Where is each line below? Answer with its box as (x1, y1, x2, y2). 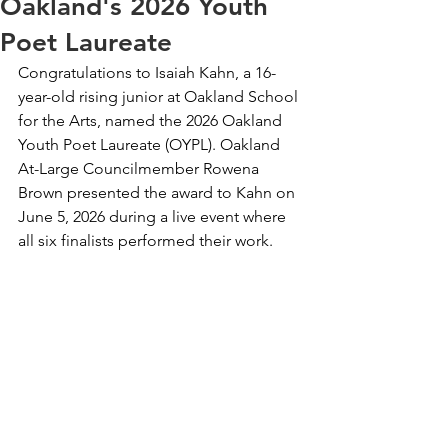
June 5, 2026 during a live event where (18, 207, 290, 226)
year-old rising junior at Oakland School (18, 87, 302, 106)
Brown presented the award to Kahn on (18, 183, 299, 202)
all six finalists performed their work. (18, 231, 273, 250)
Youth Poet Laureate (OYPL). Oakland (18, 135, 284, 154)
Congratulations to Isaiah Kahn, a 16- (18, 63, 276, 82)
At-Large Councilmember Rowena (18, 159, 263, 178)
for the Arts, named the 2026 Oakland (18, 111, 286, 130)
